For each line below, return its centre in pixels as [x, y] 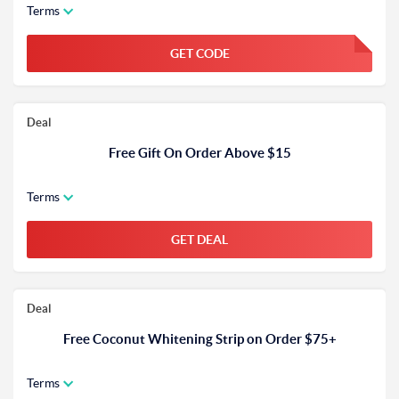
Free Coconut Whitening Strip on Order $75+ [199, 339]
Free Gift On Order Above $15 [199, 153]
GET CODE [199, 53]
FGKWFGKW [309, 57]
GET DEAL [199, 240]
